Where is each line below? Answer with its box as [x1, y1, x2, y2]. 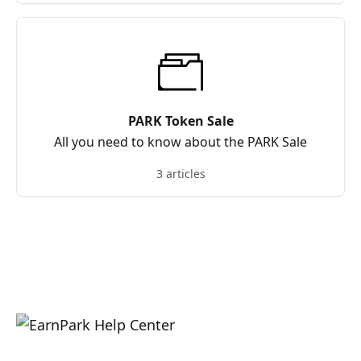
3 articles [156, 166, 205, 181]
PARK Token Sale [127, 112, 234, 130]
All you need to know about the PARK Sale [54, 133, 307, 151]
